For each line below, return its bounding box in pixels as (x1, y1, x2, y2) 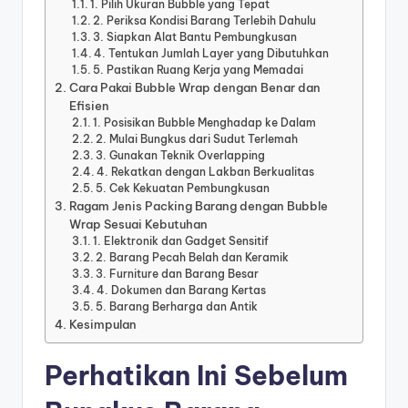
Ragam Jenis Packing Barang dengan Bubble (68, 198, 328, 213)
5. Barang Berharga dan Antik (96, 299, 259, 313)
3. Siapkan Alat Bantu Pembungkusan (93, 29, 298, 44)
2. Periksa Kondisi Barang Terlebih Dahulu (93, 13, 317, 27)
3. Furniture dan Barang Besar (96, 266, 260, 280)
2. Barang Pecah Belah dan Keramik (96, 250, 290, 264)
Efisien (68, 97, 109, 113)
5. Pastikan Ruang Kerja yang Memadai (93, 62, 304, 76)
